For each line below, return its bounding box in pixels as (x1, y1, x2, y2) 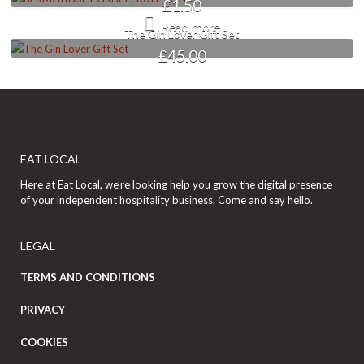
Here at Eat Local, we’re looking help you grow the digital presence (20, 178, 332, 192)
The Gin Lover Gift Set (124, 26, 240, 41)
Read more (162, 21, 220, 35)
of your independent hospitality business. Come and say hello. (20, 193, 313, 207)
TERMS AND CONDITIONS (20, 271, 155, 284)
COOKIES (20, 336, 68, 349)
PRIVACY (20, 303, 65, 317)
